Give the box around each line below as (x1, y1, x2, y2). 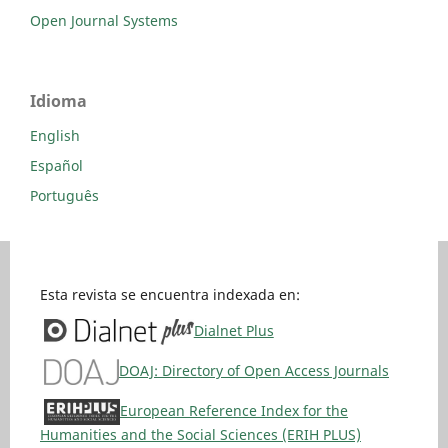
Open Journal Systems (30, 11, 178, 31)
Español (30, 156, 83, 176)
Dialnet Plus (193, 320, 274, 340)
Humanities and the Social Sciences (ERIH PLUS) (39, 425, 361, 445)
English (30, 126, 80, 146)
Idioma (30, 90, 87, 113)
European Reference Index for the (120, 400, 349, 420)
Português (30, 186, 99, 206)
